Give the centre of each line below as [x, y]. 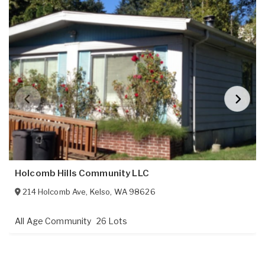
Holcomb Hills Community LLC [82, 174]
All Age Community [54, 221]
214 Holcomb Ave [54, 192]
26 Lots [112, 221]
